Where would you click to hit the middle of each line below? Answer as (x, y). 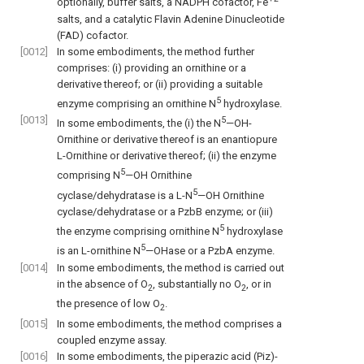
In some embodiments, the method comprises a (169, 323)
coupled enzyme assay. (112, 340)
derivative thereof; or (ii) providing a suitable (160, 84)
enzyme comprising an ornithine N (136, 104)
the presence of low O (108, 304)
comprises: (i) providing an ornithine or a (152, 67)
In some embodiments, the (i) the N (139, 123)
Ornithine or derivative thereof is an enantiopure (167, 140)
